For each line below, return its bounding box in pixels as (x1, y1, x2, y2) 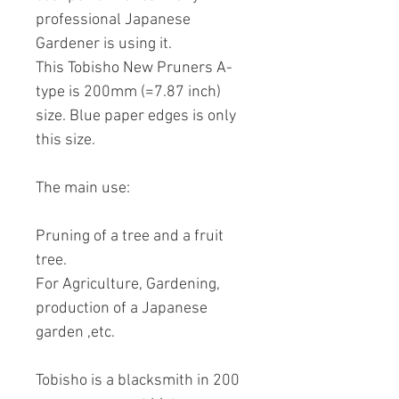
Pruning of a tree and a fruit (36, 227, 224, 247)
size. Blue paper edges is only (36, 107, 236, 126)
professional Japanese (36, 11, 191, 30)
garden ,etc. (36, 323, 115, 343)
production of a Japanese (36, 299, 208, 319)
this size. (36, 131, 95, 151)
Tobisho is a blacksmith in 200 (36, 371, 240, 391)
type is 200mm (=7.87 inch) (36, 83, 221, 102)
